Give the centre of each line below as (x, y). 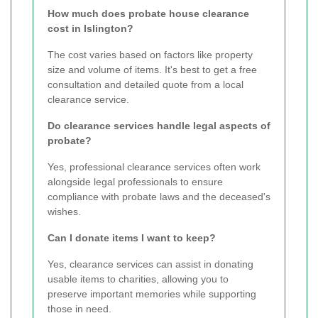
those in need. (79, 309)
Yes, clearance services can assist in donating (150, 264)
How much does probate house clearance (148, 14)
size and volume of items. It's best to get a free (152, 70)
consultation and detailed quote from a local (146, 85)
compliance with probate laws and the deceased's (159, 197)
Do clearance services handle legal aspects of (159, 126)
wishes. (64, 212)
